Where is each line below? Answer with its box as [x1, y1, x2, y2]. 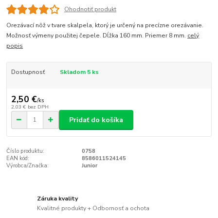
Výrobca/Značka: [6, 162, 49, 169]
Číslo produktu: [6, 147, 45, 155]
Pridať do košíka [69, 115, 123, 125]
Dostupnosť [11, 68, 45, 76]
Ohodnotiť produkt [64, 5, 116, 13]
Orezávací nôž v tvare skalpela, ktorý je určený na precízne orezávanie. [6, 21, 204, 29]
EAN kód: [6, 154, 30, 162]
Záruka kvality [37, 195, 78, 203]
